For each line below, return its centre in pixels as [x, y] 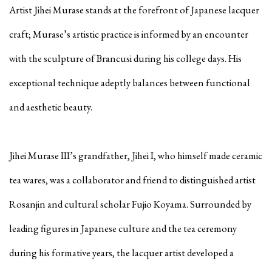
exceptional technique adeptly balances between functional [130, 83]
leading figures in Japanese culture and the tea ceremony [123, 229]
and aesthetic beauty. [51, 107]
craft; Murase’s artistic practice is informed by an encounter [129, 34]
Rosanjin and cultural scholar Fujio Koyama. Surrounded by [130, 204]
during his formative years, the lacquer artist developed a [121, 253]
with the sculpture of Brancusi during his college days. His [125, 59]
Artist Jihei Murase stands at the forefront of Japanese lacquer [134, 10]
